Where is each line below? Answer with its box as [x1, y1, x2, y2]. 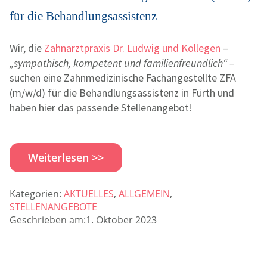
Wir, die [10, 41, 44, 55]
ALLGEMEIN [119, 187, 170, 200]
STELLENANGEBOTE [10, 200, 97, 213]
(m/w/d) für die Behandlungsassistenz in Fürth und [10, 85, 234, 100]
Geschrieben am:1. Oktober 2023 [10, 213, 157, 226]
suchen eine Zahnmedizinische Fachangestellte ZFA [10, 70, 236, 85]
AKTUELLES [64, 187, 114, 200]
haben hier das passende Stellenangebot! [10, 100, 193, 114]
